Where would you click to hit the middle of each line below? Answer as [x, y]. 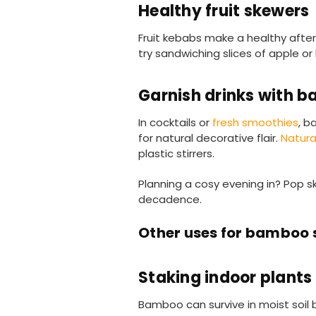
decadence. [170, 200]
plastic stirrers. [176, 154]
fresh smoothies [255, 123]
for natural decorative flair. [209, 138]
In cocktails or [175, 123]
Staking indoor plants [225, 278]
